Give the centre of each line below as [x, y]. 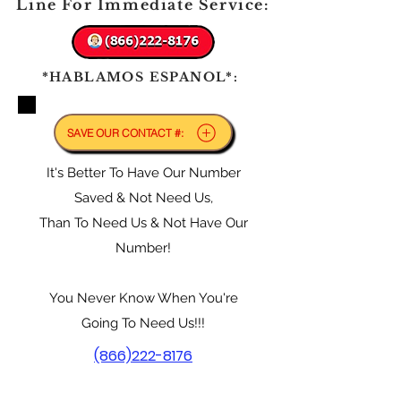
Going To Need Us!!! [143, 323]
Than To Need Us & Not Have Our [143, 223]
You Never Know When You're [143, 298]
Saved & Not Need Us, [143, 198]
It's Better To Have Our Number [143, 173]
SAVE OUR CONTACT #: [125, 132]
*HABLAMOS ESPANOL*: [140, 77]
